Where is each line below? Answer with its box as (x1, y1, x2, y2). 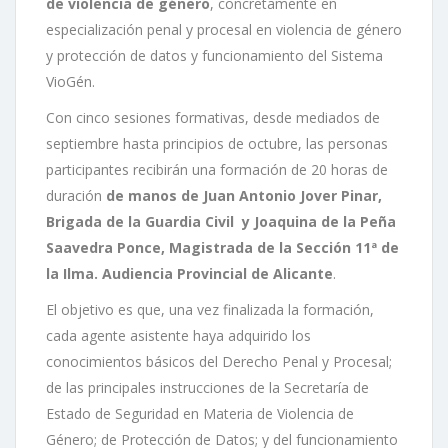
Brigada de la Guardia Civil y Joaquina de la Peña (46, 212, 396, 232)
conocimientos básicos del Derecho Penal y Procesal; (46, 352, 392, 372)
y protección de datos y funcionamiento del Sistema (46, 46, 383, 66)
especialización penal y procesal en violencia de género (46, 20, 402, 40)
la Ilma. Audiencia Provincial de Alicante (46, 264, 333, 284)
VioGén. (46, 72, 95, 92)
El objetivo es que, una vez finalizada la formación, (46, 300, 374, 320)
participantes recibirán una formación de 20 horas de (46, 160, 388, 180)
